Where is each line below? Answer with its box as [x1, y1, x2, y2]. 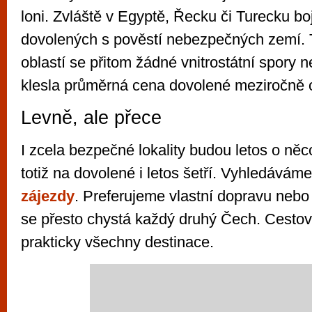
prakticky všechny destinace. [21, 233, 214, 251]
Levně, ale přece [21, 107, 162, 128]
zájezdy [21, 187, 75, 205]
